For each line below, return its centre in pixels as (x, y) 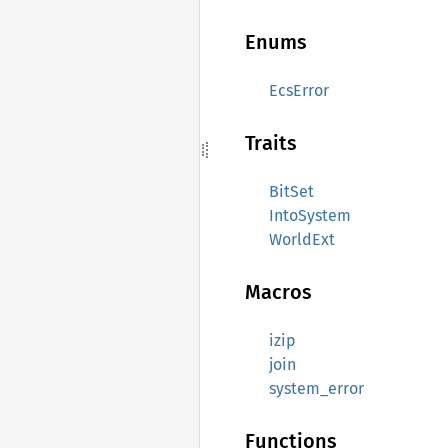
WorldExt (302, 239)
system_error (316, 388)
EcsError (299, 90)
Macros (278, 292)
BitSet (291, 191)
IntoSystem (310, 215)
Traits (271, 143)
